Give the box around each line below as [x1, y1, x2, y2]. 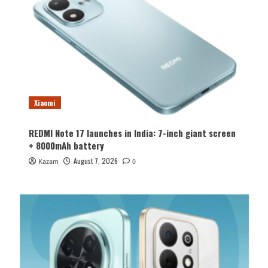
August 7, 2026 [73, 156, 118, 166]
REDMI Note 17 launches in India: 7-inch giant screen [28, 126, 236, 140]
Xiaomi [33, 98, 56, 108]
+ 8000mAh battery [28, 139, 104, 153]
